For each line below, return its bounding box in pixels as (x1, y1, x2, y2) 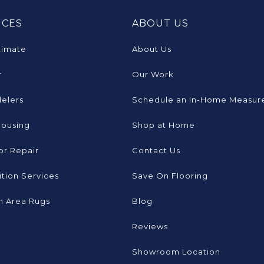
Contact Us (132, 146, 180, 156)
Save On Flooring (132, 171, 208, 181)
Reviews (132, 222, 168, 232)
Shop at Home (132, 120, 195, 130)
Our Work (132, 70, 174, 80)
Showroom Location (132, 247, 220, 257)
